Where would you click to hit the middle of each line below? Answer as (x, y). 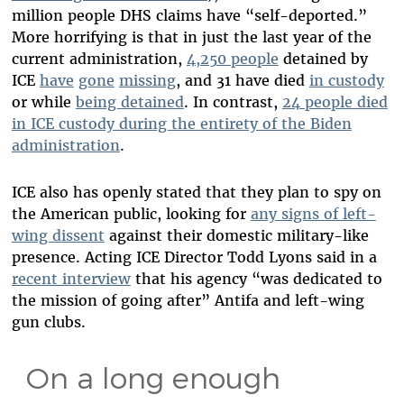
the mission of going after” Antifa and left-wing (188, 301)
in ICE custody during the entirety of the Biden (181, 124)
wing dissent (58, 236)
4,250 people (232, 59)
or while (43, 102)
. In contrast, (233, 102)
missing (147, 81)
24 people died (335, 102)
